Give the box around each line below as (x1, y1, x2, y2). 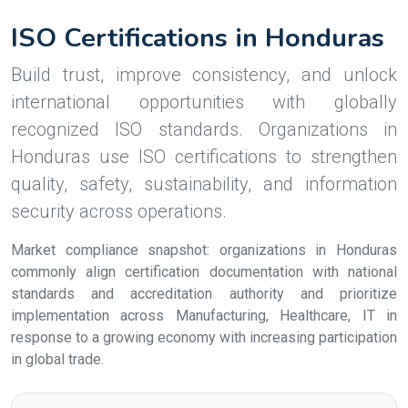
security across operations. (11, 200, 227, 222)
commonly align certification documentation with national (11, 263, 397, 280)
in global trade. (11, 351, 104, 368)
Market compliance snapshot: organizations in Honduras (11, 241, 397, 259)
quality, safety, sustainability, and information (11, 173, 397, 195)
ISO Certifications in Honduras (11, 20, 384, 56)
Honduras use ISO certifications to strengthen (11, 146, 397, 168)
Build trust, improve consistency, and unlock (11, 64, 397, 86)
